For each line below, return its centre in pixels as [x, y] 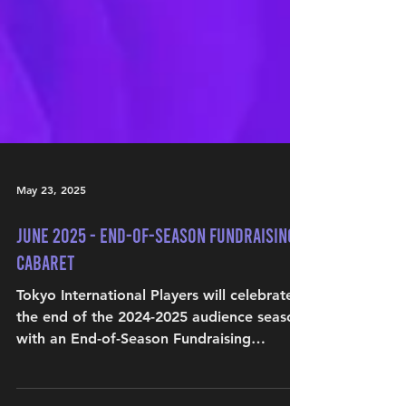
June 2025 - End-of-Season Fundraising [156, 307]
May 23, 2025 [51, 262]
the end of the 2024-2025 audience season [160, 389]
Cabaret [45, 334]
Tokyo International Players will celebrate [155, 367]
